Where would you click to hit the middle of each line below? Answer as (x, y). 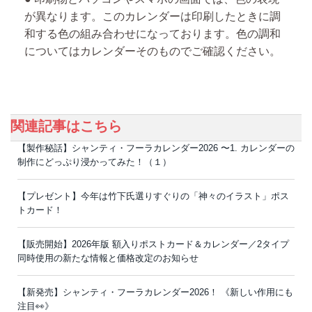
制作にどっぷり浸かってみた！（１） (94, 162)
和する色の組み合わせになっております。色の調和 (153, 34)
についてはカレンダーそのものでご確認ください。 (153, 52)
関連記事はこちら (66, 126)
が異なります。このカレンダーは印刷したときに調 (153, 17)
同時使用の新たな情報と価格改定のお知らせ (108, 258)
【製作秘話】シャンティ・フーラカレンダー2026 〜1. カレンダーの (156, 148)
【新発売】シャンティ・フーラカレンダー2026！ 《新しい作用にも (155, 292)
